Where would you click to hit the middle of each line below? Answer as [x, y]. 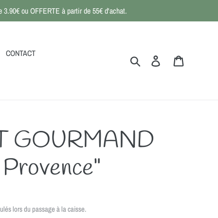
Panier [194, 60]
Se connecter [181, 60]
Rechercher [158, 60]
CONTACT [21, 53]
